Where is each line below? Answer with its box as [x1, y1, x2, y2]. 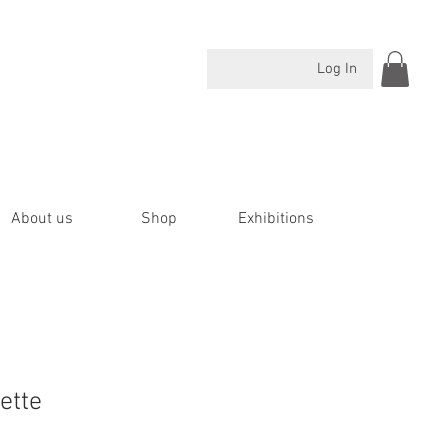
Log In [317, 59, 358, 78]
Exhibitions [238, 209, 314, 229]
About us [11, 209, 73, 229]
